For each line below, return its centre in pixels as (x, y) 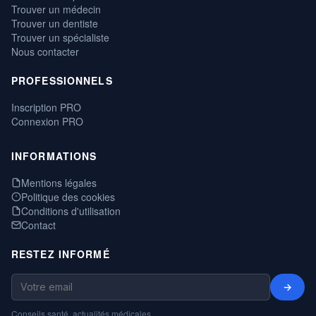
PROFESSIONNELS (62, 81)
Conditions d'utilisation (71, 211)
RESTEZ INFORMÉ (61, 254)
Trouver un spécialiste (60, 38)
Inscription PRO (46, 108)
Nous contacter (45, 52)
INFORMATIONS (54, 156)
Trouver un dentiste (55, 24)
